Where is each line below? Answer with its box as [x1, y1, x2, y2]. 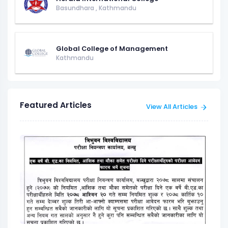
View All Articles [146, 102, 197, 112]
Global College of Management [56, 43, 168, 53]
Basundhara [56, 3, 96, 12]
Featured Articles [20, 100, 92, 111]
